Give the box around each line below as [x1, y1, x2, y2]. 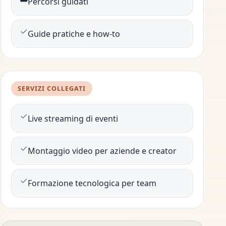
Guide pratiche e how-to [28, 28, 121, 40]
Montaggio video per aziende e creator [28, 145, 177, 156]
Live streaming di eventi [28, 112, 119, 124]
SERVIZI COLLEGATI [18, 84, 86, 93]
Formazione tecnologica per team [28, 178, 157, 189]
